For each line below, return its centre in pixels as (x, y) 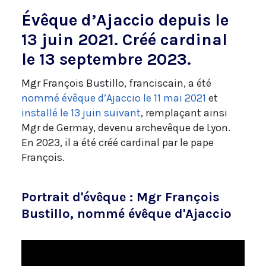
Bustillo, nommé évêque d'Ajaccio (126, 214)
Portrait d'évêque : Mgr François (121, 197)
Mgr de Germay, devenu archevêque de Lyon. (126, 128)
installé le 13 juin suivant (81, 113)
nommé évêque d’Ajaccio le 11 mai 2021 (114, 98)
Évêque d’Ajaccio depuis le (125, 20)
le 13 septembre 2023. (106, 59)
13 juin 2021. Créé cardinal (124, 40)
